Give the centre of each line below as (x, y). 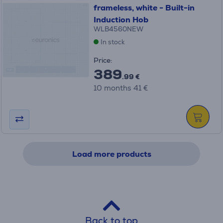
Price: (103, 60)
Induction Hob (121, 19)
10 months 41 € (120, 88)
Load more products (111, 154)
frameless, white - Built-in (144, 7)
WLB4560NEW (118, 29)
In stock (112, 42)
